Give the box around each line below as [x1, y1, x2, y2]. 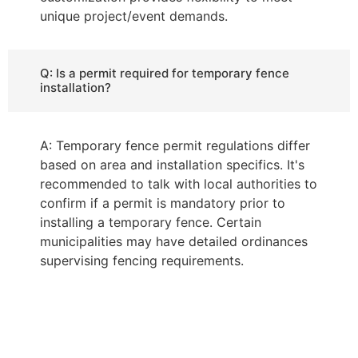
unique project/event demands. [40, 8, 228, 25]
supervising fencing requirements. [40, 253, 244, 269]
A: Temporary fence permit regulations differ [40, 137, 310, 154]
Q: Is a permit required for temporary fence [40, 66, 289, 82]
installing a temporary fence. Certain [40, 214, 261, 231]
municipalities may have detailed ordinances [40, 233, 308, 250]
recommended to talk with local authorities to [40, 176, 317, 193]
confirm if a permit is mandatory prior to [40, 195, 285, 212]
